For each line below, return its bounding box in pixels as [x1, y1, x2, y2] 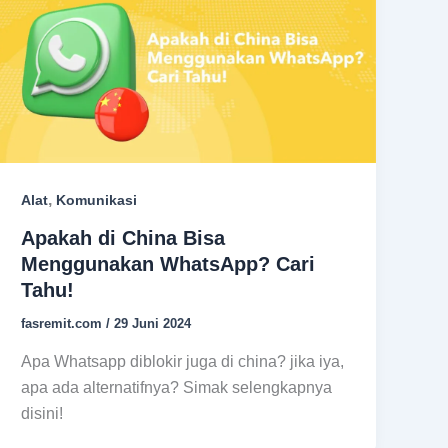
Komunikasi [56, 191, 138, 208]
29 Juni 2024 [114, 316, 192, 332]
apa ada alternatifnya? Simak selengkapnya [21, 379, 333, 397]
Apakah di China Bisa [21, 227, 226, 250]
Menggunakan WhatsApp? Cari [21, 253, 316, 276]
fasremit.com [21, 316, 107, 332]
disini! [21, 405, 64, 423]
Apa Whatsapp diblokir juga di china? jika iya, [21, 353, 345, 371]
